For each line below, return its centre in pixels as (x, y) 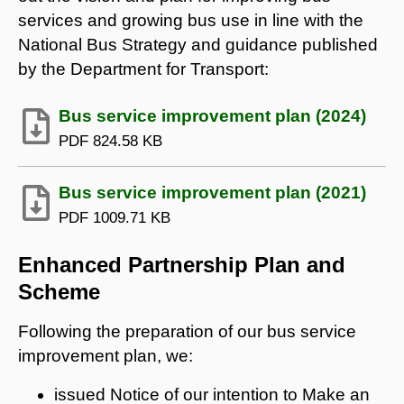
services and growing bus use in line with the (191, 20)
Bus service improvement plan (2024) (212, 115)
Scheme (59, 291)
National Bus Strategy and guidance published (198, 44)
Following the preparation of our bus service (187, 331)
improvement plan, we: (106, 355)
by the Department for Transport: (143, 69)
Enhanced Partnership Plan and (182, 264)
